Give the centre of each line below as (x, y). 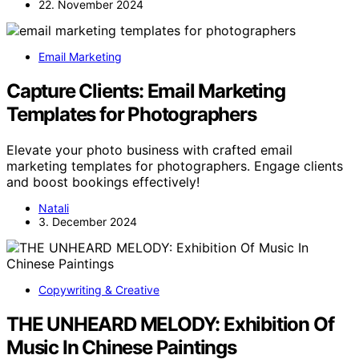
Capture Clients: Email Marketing (146, 91)
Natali (54, 208)
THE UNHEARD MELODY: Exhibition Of (170, 324)
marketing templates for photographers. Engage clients (175, 165)
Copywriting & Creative (99, 289)
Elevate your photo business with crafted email (149, 149)
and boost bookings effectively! (103, 182)
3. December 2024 (88, 221)
